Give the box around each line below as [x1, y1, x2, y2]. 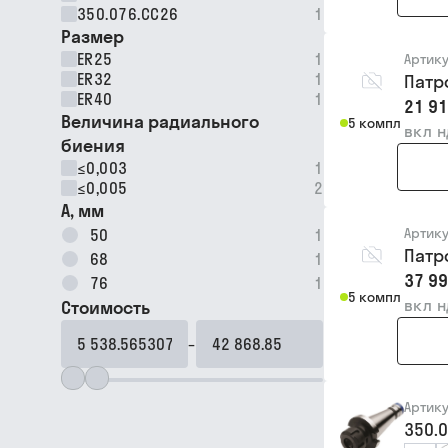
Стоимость [61, 296, 150, 319]
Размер [61, 25, 124, 48]
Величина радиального [61, 110, 259, 133]
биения [61, 134, 125, 157]
